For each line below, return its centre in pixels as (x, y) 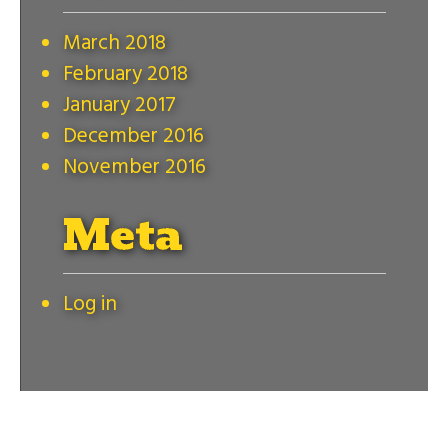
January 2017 (119, 105)
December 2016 (133, 136)
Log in (89, 304)
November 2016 (134, 167)
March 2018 (114, 43)
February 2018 (125, 74)
